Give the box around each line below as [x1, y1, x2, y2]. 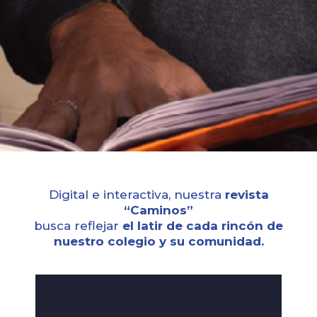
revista [224, 187, 269, 202]
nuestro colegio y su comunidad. [53, 234, 264, 248]
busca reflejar [34, 218, 122, 233]
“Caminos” [124, 202, 193, 217]
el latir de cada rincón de [122, 218, 283, 233]
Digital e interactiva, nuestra [48, 187, 225, 202]
